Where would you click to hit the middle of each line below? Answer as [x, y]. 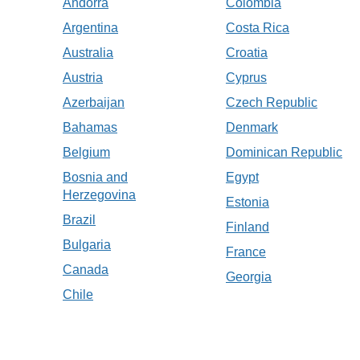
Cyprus [246, 78]
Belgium [86, 153]
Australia [88, 53]
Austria [83, 78]
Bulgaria [87, 245]
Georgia [249, 277]
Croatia [247, 53]
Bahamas [90, 128]
